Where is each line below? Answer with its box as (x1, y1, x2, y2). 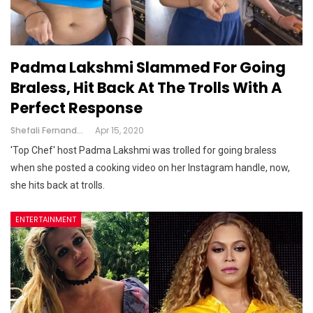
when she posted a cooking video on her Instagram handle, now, (10, 161, 290, 173)
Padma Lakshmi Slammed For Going (10, 57, 286, 78)
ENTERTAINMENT (15, 213, 76, 225)
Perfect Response (10, 97, 143, 118)
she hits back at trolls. (10, 179, 105, 191)
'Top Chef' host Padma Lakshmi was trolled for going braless (10, 144, 277, 156)
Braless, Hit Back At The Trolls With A (10, 77, 282, 98)
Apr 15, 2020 (95, 124, 144, 136)
